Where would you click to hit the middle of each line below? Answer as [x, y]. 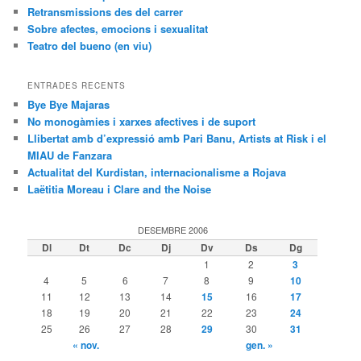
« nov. [85, 344]
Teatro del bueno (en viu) [90, 45]
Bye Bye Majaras [69, 105]
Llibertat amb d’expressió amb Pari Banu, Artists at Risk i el [177, 139]
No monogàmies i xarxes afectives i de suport [142, 122]
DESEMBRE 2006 [172, 229]
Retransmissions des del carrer [106, 11]
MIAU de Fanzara [70, 156]
